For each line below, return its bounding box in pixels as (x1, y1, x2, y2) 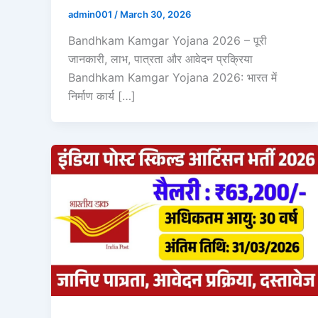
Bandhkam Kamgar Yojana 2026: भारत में (68, 70, 277, 85)
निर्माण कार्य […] (68, 89, 136, 104)
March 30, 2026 (120, 8, 191, 20)
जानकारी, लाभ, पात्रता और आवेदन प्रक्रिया (68, 52, 253, 67)
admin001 (68, 8, 114, 20)
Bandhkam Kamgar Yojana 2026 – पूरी (68, 33, 267, 48)
